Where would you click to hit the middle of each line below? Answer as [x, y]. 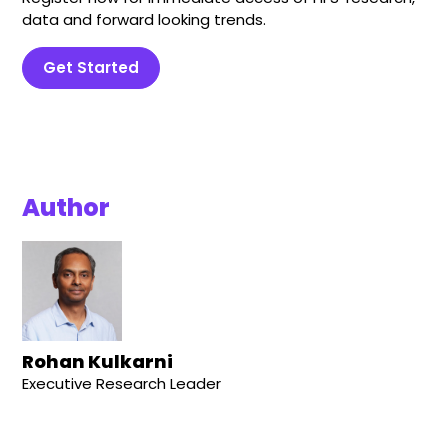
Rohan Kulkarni [98, 362]
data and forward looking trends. [144, 20]
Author [66, 208]
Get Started [91, 68]
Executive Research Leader [122, 384]
